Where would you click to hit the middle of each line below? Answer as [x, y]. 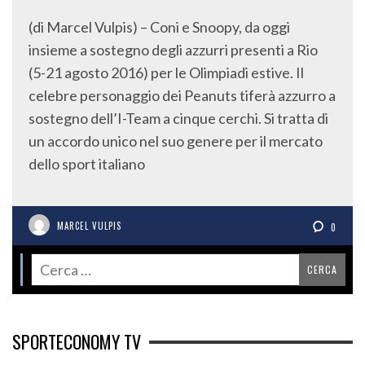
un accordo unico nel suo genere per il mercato [176, 141]
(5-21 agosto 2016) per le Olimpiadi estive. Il [166, 73]
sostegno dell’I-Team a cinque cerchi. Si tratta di [178, 119]
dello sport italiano [87, 164]
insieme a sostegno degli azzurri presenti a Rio [173, 50]
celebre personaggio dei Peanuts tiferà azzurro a [182, 96]
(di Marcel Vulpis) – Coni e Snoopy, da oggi [159, 27]
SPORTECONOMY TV [77, 342]
